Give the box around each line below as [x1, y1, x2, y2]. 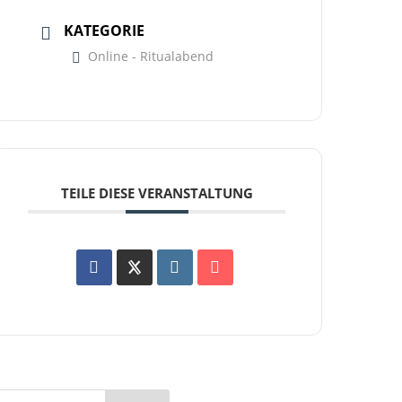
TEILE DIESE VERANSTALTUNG [60, 184, 253, 203]
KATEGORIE [64, 21, 145, 41]
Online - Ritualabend [88, 48, 214, 66]
